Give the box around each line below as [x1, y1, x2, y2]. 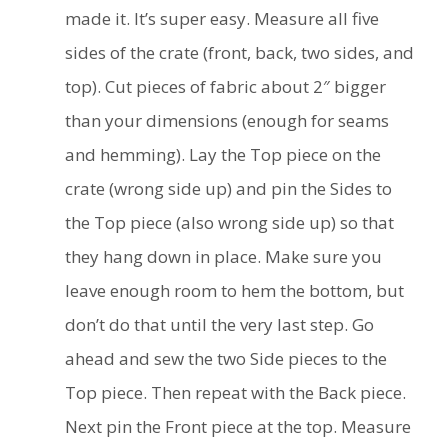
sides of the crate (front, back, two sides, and [65, 40, 414, 64]
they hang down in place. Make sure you [65, 244, 382, 268]
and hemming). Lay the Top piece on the [65, 142, 381, 166]
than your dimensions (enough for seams [65, 108, 389, 132]
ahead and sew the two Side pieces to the [65, 346, 387, 370]
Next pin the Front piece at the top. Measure [65, 414, 411, 438]
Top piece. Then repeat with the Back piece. [65, 380, 406, 404]
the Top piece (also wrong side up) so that [65, 210, 394, 234]
